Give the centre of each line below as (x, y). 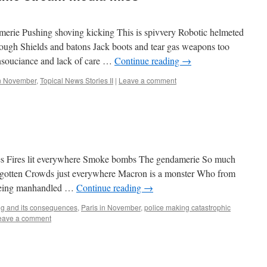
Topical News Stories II (77, 80)
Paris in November (111, 207)
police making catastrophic (187, 207)
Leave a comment (148, 80)
